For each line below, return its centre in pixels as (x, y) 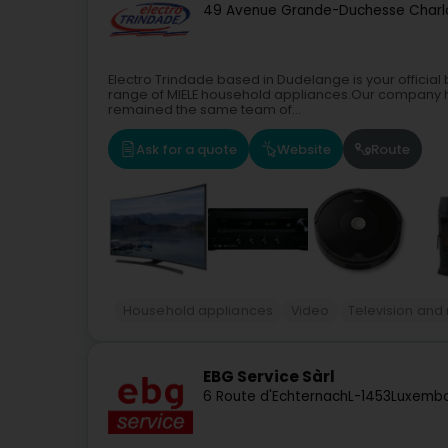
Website (304, 149)
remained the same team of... (204, 109)
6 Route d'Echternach (275, 397)
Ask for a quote (186, 149)
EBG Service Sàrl (269, 377)
